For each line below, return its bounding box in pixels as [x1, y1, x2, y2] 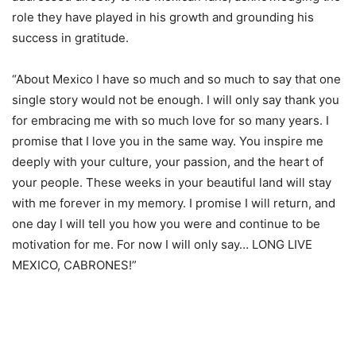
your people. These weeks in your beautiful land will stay [12, 175, 331, 191]
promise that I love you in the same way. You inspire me [12, 133, 323, 149]
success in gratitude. [12, 30, 129, 46]
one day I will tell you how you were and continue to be [12, 216, 320, 232]
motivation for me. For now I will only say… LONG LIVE [12, 237, 312, 253]
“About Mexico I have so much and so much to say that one [12, 72, 341, 87]
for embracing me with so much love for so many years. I [12, 113, 329, 129]
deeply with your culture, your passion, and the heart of [12, 154, 323, 170]
